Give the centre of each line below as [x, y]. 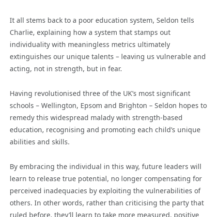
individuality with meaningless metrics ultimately [90, 45]
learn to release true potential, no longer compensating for [106, 179]
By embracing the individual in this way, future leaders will [106, 167]
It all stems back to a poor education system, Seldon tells [102, 20]
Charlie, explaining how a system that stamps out [90, 32]
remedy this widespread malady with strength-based [96, 118]
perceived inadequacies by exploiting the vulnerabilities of [105, 191]
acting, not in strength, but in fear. [66, 69]
